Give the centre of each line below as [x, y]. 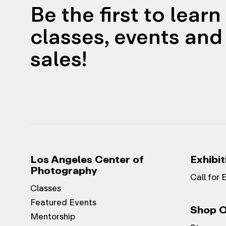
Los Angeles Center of [87, 159]
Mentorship [53, 217]
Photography [64, 171]
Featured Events [63, 203]
